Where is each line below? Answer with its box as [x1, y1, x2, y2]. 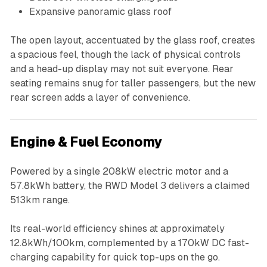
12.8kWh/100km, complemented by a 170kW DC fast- [10, 237, 249, 249]
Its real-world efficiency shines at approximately [10, 222, 225, 234]
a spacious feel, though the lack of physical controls [10, 48, 241, 60]
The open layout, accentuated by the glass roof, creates [10, 34, 255, 46]
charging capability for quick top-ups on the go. [10, 251, 220, 263]
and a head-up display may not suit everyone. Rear [10, 63, 234, 74]
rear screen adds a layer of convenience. [10, 91, 190, 103]
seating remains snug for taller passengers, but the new [10, 77, 256, 89]
